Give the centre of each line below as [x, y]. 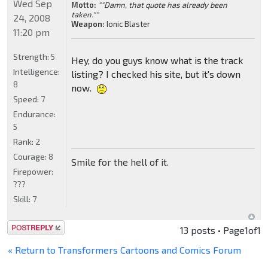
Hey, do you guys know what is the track [157, 60]
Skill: [23, 199]
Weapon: [88, 24]
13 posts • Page [212, 230]
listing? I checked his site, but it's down [156, 74]
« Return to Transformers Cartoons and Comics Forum [124, 249]
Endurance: [34, 114]
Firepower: [33, 171]
